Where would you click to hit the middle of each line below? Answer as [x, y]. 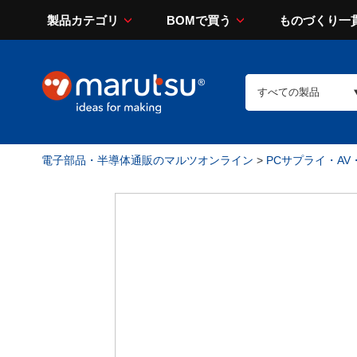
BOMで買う [199, 20]
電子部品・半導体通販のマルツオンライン [147, 160]
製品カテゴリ [83, 20]
